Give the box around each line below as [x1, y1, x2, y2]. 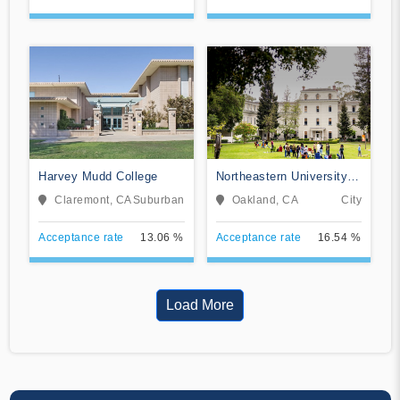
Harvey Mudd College [38, 169, 158, 183]
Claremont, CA [54, 193, 132, 206]
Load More [166, 296, 234, 312]
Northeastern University [215, 169, 347, 183]
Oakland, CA [231, 193, 298, 206]
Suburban [132, 193, 185, 206]
